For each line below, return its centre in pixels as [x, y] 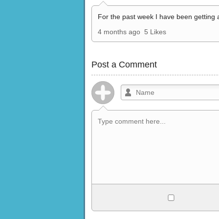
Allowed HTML [126, 195]
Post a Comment [124, 64]
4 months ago [119, 32]
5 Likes [155, 32]
